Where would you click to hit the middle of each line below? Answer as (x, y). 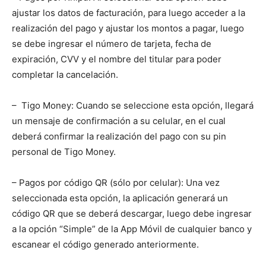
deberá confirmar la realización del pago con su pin (119, 137)
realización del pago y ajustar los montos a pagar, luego (128, 28)
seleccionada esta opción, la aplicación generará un (120, 198)
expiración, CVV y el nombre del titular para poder (117, 59)
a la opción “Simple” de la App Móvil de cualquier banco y (132, 229)
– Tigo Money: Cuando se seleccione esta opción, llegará (133, 106)
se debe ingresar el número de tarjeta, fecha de (112, 44)
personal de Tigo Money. (64, 152)
